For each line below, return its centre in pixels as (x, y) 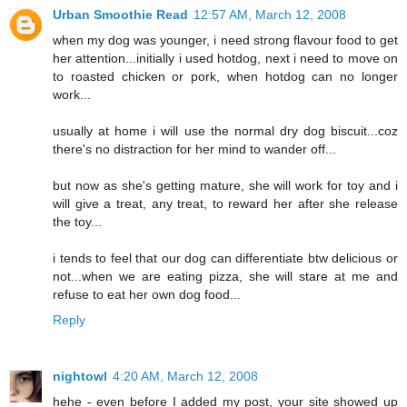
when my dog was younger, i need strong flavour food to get (225, 40)
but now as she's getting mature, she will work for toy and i (225, 185)
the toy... (77, 221)
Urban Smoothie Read (120, 14)
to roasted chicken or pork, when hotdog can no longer (225, 76)
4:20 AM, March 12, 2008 (185, 376)
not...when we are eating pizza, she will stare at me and (225, 276)
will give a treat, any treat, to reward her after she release (225, 203)
